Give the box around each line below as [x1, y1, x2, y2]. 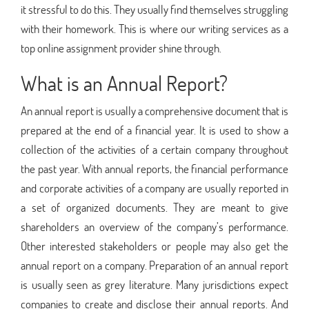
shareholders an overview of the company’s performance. [21, 218, 288, 235]
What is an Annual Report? [21, 69, 228, 97]
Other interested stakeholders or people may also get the [21, 237, 288, 254]
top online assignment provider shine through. [21, 39, 221, 56]
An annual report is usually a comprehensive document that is [21, 102, 288, 119]
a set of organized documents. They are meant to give [21, 199, 288, 215]
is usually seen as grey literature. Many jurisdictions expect [21, 276, 288, 292]
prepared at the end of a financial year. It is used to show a [21, 121, 288, 138]
